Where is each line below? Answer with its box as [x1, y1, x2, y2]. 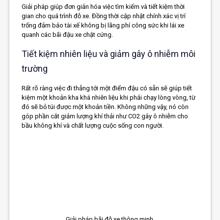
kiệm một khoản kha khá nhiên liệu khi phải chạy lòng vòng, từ [22, 94, 196, 102]
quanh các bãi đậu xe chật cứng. [22, 31, 113, 39]
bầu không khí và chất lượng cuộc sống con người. [22, 122, 164, 130]
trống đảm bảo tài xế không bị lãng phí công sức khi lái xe [22, 22, 185, 29]
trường [22, 63, 48, 74]
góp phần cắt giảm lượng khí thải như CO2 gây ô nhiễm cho [22, 112, 189, 120]
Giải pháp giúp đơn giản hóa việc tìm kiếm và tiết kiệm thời [22, 3, 185, 11]
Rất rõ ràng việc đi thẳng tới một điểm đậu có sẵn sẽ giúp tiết [22, 84, 192, 92]
